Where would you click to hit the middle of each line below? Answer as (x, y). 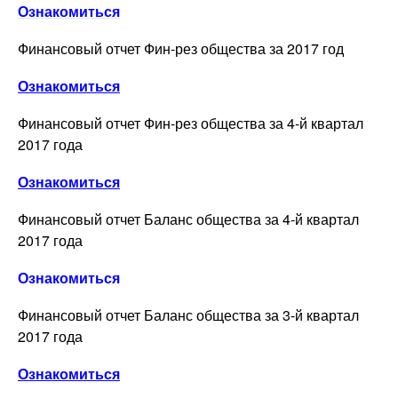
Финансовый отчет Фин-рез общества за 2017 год (181, 48)
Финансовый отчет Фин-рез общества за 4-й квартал (191, 123)
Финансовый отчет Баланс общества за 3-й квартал (188, 314)
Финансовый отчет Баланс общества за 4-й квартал (188, 219)
